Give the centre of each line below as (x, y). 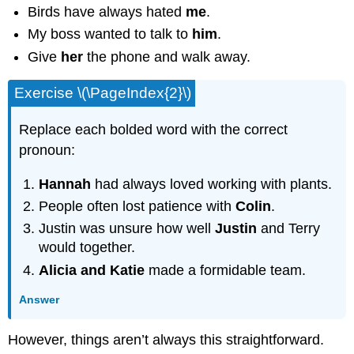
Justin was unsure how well (127, 229)
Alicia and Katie (92, 270)
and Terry (289, 229)
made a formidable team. (226, 270)
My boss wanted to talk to (110, 34)
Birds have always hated (107, 11)
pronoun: (47, 150)
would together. (87, 248)
